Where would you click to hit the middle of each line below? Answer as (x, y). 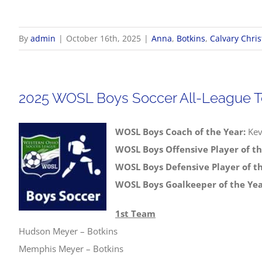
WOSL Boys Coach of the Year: (180, 132)
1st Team (135, 213)
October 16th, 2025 (104, 38)
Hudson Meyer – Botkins (68, 231)
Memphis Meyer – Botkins (71, 249)
